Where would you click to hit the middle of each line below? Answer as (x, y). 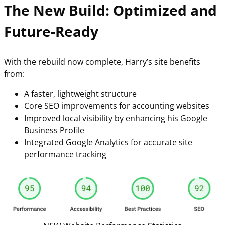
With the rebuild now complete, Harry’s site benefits (102, 62)
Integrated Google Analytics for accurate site (108, 142)
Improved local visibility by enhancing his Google (116, 118)
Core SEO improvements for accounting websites (117, 106)
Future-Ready (51, 31)
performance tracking (65, 154)
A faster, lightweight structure (80, 94)
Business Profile (54, 130)
